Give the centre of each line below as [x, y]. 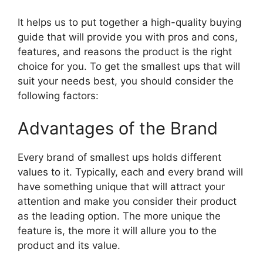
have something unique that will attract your [121, 186]
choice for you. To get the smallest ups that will [129, 67]
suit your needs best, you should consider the [126, 81]
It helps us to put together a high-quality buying [129, 23]
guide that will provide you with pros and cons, [128, 37]
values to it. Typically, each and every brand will [130, 172]
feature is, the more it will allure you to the [117, 230]
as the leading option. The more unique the [119, 216]
